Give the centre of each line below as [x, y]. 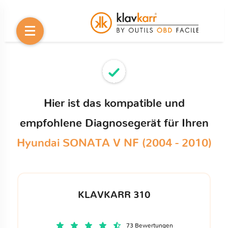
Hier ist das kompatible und [114, 103]
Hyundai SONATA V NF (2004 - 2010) [114, 143]
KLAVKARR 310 [114, 195]
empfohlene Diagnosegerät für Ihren [114, 123]
